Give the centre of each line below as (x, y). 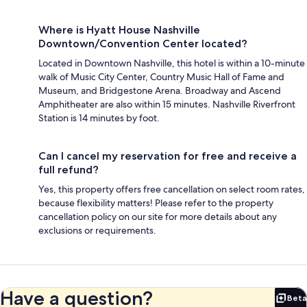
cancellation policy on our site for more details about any (158, 216)
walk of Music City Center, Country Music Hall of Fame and (161, 76)
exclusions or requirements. (97, 230)
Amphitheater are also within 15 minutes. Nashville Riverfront (167, 104)
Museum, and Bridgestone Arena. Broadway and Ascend (160, 90)
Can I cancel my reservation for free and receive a (168, 156)
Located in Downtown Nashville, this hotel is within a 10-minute (172, 63)
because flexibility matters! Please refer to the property (156, 202)
